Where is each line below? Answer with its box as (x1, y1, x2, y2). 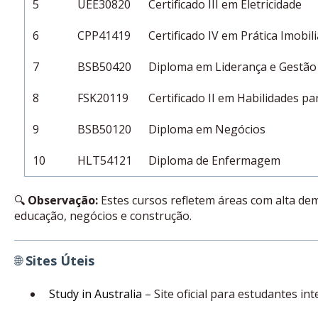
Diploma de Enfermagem (148, 152, 281, 168)
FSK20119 (77, 89, 129, 106)
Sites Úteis (25, 251, 94, 269)
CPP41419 (77, 27, 131, 43)
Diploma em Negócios (148, 121, 266, 137)
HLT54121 (77, 152, 133, 168)
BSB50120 (77, 121, 132, 137)
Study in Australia (48, 286, 142, 302)
